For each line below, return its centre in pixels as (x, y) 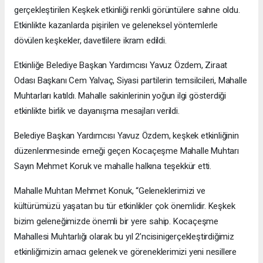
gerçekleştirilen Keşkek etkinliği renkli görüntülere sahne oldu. (127, 10)
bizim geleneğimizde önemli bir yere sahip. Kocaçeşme (117, 222)
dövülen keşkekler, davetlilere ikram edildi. (90, 41)
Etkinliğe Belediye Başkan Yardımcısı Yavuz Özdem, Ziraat (121, 65)
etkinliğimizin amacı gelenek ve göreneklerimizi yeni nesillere (126, 252)
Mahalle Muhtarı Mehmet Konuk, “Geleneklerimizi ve (110, 191)
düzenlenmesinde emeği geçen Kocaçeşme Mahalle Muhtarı (127, 151)
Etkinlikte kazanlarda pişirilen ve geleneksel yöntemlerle (116, 26)
